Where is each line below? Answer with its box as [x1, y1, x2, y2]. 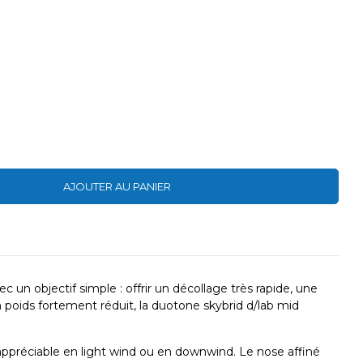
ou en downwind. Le [136, 344, 257, 360]
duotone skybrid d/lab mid [152, 298, 299, 314]
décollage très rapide [173, 281, 290, 297]
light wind [81, 344, 136, 360]
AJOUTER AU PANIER [63, 180, 171, 194]
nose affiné [257, 344, 320, 360]
